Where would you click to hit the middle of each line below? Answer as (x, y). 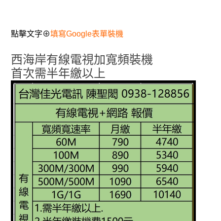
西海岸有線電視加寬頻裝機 (82, 59)
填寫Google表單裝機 (87, 34)
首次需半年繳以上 (58, 73)
